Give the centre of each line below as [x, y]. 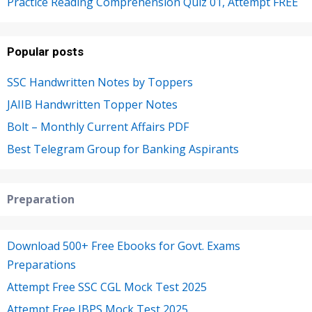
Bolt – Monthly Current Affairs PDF [98, 126]
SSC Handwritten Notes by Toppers [100, 82]
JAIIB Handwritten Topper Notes [92, 104]
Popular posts [45, 51]
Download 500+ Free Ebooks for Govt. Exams [124, 245]
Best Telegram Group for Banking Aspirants [123, 149]
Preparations [41, 264]
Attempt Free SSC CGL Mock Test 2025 [107, 287]
